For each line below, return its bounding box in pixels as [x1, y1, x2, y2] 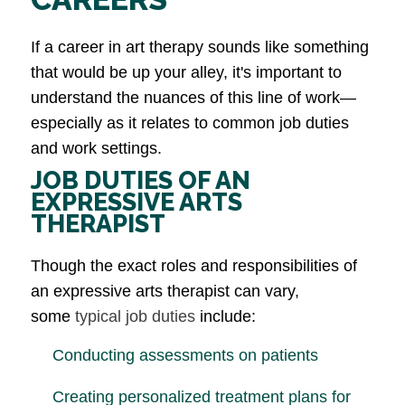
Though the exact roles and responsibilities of [31, 257, 357, 276]
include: [195, 307, 256, 326]
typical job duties [75, 307, 195, 326]
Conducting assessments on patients [52, 346, 318, 365]
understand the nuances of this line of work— [31, 89, 356, 108]
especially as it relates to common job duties [31, 114, 349, 133]
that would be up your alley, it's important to [31, 63, 342, 82]
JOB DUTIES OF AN [31, 166, 250, 195]
